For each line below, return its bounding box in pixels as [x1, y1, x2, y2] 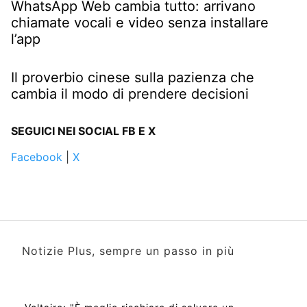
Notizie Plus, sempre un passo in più [22, 243, 234, 258]
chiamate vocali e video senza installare [11, 14, 269, 31]
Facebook [11, 149, 62, 164]
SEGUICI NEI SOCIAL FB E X [11, 123, 156, 138]
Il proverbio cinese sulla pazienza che [11, 69, 254, 86]
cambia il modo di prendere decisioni [11, 85, 249, 102]
